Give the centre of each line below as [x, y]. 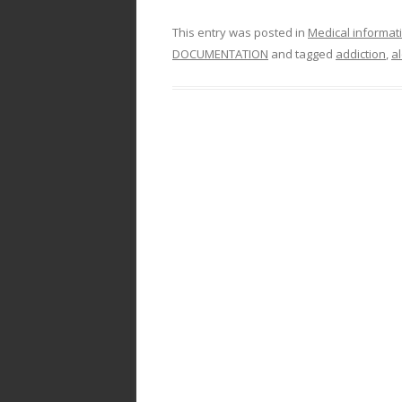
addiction [361, 54]
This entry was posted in [240, 32]
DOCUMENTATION [220, 54]
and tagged [302, 54]
